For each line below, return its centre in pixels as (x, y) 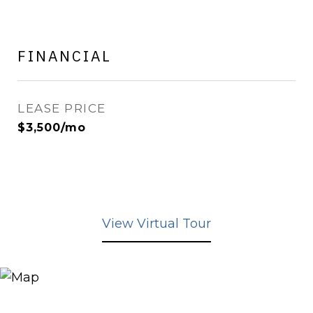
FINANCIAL (65, 56)
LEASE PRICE (62, 108)
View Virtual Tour (156, 224)
